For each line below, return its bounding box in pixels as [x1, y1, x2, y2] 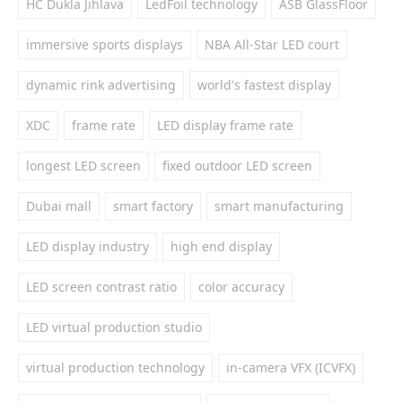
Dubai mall [26, 197, 92, 214]
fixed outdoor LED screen [162, 157, 312, 174]
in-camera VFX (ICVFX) [226, 359, 355, 376]
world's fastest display [197, 76, 331, 93]
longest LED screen [26, 157, 141, 174]
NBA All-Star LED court [205, 36, 339, 53]
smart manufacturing [214, 197, 344, 214]
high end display [170, 238, 272, 255]
